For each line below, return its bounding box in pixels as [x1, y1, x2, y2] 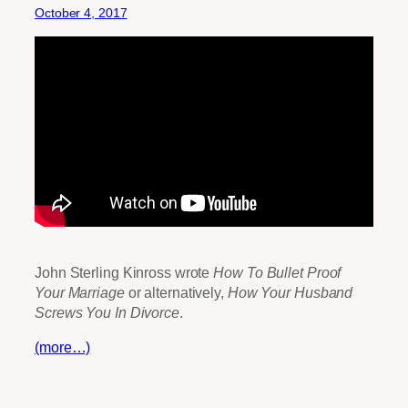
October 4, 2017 [35, 5, 127, 20]
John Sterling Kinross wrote [35, 263, 214, 280]
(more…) [35, 338, 91, 355]
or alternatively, [124, 283, 228, 301]
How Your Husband [227, 283, 353, 301]
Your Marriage [35, 283, 125, 301]
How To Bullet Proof [213, 263, 342, 280]
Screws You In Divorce [35, 303, 179, 321]
